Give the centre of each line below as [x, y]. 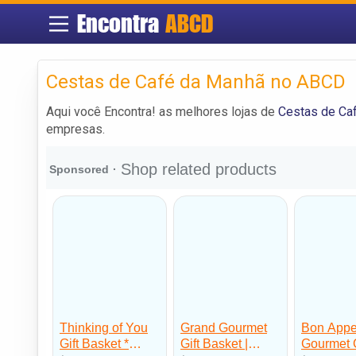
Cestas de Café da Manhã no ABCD [196, 81]
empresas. [75, 129]
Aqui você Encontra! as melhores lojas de [162, 111]
